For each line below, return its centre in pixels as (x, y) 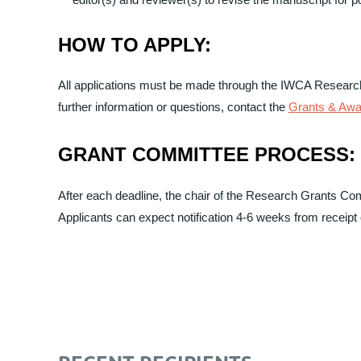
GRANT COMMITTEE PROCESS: (207, 155)
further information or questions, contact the (173, 107)
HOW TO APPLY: (135, 45)
